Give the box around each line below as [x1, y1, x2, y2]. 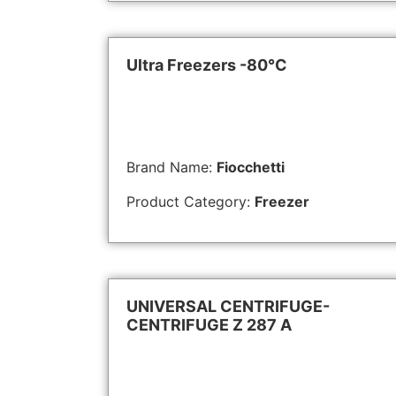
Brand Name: [126, 158, 217, 177]
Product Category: [126, 192, 255, 210]
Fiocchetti [217, 158, 285, 177]
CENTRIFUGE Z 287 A [126, 316, 292, 335]
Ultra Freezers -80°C [126, 56, 287, 75]
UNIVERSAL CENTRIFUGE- [126, 297, 330, 316]
